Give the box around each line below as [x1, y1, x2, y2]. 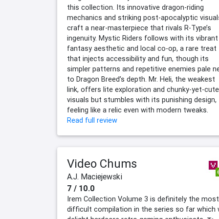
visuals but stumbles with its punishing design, [67, 95, 217, 105]
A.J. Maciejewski [67, 172, 122, 182]
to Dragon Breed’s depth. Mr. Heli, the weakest [67, 75, 215, 84]
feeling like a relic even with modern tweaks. [67, 106, 208, 115]
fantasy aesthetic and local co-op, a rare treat [67, 44, 217, 53]
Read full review [67, 116, 117, 125]
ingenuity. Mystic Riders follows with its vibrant [67, 34, 218, 43]
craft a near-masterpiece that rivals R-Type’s [67, 23, 211, 33]
